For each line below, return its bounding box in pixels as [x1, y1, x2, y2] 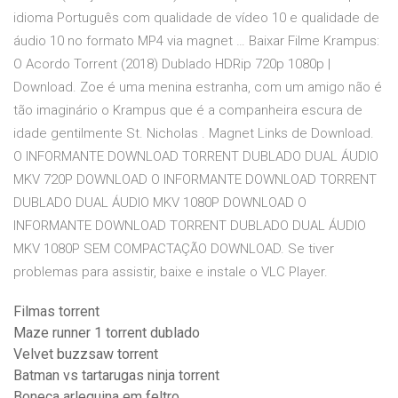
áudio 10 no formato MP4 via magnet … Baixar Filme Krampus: [13, 33, 379, 50]
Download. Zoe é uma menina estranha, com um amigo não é [13, 79, 382, 96]
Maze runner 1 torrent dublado [13, 324, 200, 342]
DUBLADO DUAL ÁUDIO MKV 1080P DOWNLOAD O [13, 195, 306, 211]
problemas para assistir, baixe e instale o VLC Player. [13, 264, 328, 281]
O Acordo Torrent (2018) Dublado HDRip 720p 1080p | [13, 56, 330, 73]
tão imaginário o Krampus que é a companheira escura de [13, 102, 362, 119]
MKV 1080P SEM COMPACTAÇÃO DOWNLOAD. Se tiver [13, 241, 334, 258]
